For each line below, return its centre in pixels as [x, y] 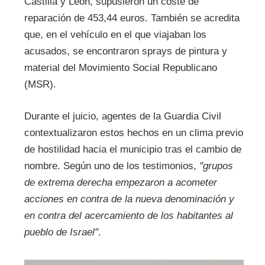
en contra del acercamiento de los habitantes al [128, 215]
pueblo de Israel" [61, 232]
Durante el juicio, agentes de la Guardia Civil [122, 116]
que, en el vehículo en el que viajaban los [115, 35]
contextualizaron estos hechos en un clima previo [133, 132]
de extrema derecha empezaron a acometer [120, 182]
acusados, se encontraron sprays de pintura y [125, 51]
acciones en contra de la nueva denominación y [129, 199]
